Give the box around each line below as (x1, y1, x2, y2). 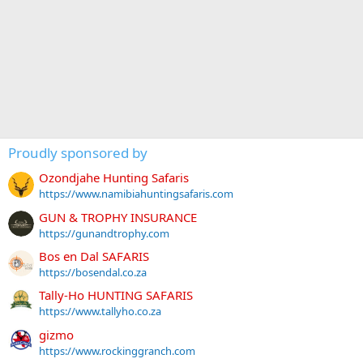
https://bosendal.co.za (39, 264, 147, 280)
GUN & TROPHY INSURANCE (39, 208, 197, 225)
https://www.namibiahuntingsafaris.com (39, 186, 233, 202)
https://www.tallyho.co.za (39, 304, 161, 319)
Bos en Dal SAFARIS (39, 247, 149, 264)
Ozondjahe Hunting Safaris (39, 169, 189, 186)
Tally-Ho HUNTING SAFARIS (39, 287, 193, 304)
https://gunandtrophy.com (39, 225, 169, 241)
